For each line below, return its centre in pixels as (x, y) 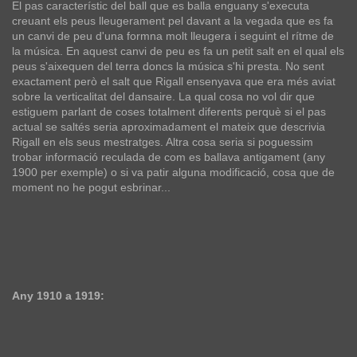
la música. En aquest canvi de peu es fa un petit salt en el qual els (178, 51)
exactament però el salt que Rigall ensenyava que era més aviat (174, 81)
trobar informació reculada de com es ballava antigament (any (169, 157)
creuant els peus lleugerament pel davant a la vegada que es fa (173, 20)
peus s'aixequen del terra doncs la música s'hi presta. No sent (168, 66)
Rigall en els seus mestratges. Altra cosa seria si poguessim (163, 141)
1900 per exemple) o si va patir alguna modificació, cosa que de (173, 172)
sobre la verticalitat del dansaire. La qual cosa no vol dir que (163, 96)
